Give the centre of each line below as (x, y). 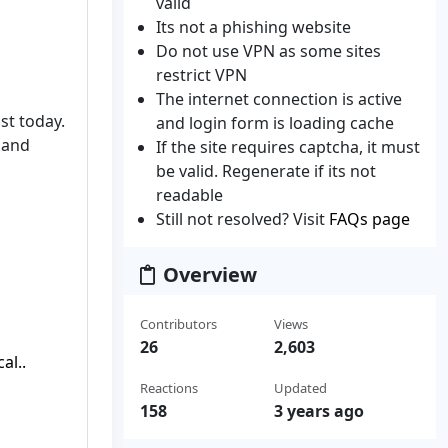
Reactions (169, 388)
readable (189, 195)
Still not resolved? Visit (242, 219)
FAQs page (369, 219)
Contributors (178, 324)
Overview (210, 274)
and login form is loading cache (275, 123)
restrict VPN (201, 75)
